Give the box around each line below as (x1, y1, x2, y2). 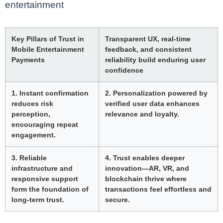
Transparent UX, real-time (105, 34, 191, 43)
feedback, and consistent (105, 45, 192, 53)
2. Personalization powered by (105, 89, 208, 97)
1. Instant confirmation (11, 89, 89, 97)
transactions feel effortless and (105, 185, 212, 193)
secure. (105, 195, 130, 204)
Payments (11, 55, 45, 64)
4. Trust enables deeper (105, 153, 185, 162)
